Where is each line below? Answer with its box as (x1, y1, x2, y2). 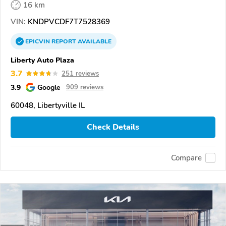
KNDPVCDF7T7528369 (26, 16, 110, 27)
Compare (171, 153, 202, 163)
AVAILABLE (76, 37, 111, 45)
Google (37, 82, 61, 92)
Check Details (87, 122, 139, 133)
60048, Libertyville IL (11, 100, 85, 110)
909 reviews (66, 82, 103, 92)
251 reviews (62, 69, 99, 78)
